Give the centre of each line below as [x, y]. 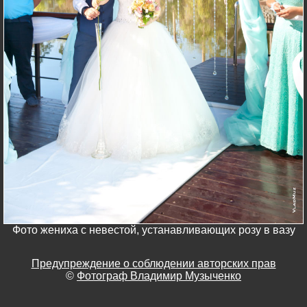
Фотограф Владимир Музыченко [159, 275]
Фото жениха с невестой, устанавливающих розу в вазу [153, 230]
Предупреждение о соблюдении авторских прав [153, 263]
